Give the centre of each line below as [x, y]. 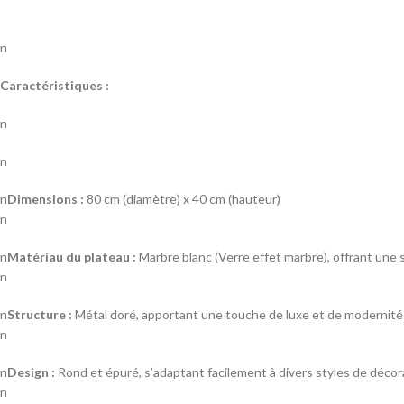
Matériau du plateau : [72, 256]
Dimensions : [46, 198]
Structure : [40, 314]
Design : [31, 372]
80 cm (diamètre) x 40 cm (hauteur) [182, 198]
